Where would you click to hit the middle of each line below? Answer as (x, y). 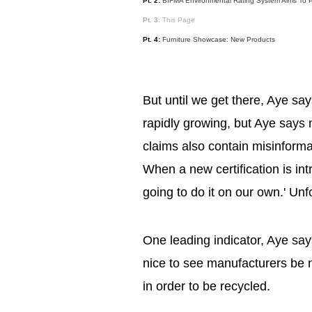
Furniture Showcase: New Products (218, 40)
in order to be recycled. (206, 287)
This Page (177, 20)
